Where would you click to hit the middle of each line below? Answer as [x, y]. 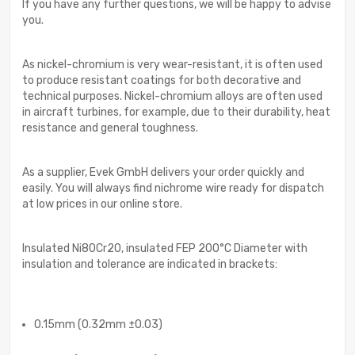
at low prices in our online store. [102, 204]
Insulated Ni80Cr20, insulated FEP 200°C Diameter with [165, 248]
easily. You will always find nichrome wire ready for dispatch [173, 188]
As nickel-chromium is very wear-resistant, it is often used [172, 64]
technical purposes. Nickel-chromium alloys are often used [172, 96]
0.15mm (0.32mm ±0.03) [98, 324]
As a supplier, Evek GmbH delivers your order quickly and [163, 172]
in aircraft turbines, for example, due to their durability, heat [176, 112]
